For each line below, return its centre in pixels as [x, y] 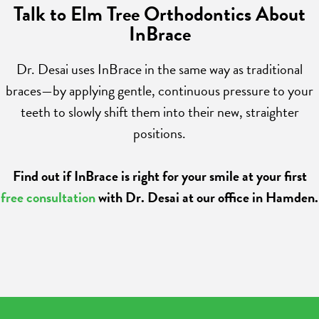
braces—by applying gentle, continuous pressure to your [159, 90]
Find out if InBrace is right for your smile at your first [159, 176]
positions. [159, 133]
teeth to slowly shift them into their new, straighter [159, 112]
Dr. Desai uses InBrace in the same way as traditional [159, 69]
